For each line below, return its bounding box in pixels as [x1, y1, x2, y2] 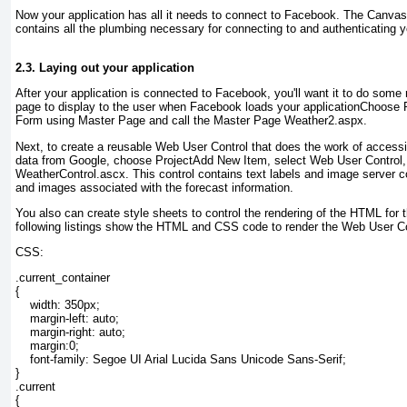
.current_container [15, 271, 110, 285]
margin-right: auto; [15, 325, 125, 340]
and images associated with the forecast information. [15, 180, 293, 194]
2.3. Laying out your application [15, 61, 194, 75]
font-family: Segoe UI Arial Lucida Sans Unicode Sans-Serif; [15, 352, 346, 367]
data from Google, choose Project [15, 153, 193, 167]
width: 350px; [15, 298, 100, 313]
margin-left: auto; [15, 312, 119, 326]
